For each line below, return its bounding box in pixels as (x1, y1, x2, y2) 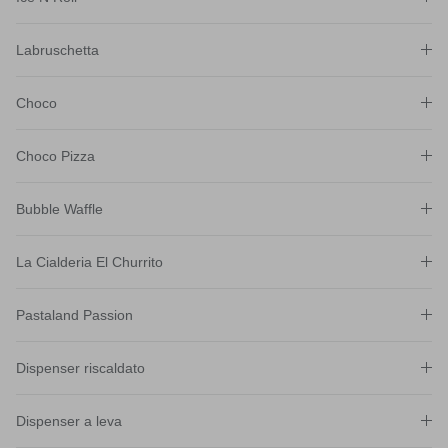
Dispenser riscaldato (16, 359, 145, 376)
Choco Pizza (16, 147, 95, 164)
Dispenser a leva (16, 412, 122, 429)
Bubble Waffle (16, 200, 103, 217)
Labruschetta (16, 41, 99, 58)
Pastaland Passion (16, 306, 133, 323)
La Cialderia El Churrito (16, 253, 163, 270)
